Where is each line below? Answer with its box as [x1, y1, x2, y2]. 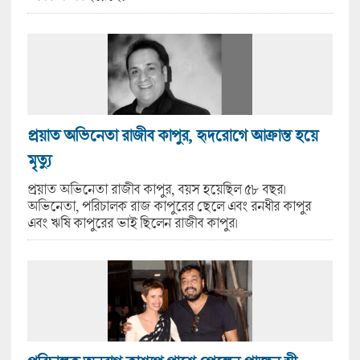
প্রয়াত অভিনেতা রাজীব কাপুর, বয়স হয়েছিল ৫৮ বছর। [27, 180, 286, 198]
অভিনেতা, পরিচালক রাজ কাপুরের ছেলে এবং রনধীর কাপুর [27, 197, 311, 215]
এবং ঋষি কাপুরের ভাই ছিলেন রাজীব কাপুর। [27, 214, 238, 231]
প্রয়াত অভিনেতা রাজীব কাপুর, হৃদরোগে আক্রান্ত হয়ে [27, 125, 317, 145]
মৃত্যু [27, 150, 51, 170]
